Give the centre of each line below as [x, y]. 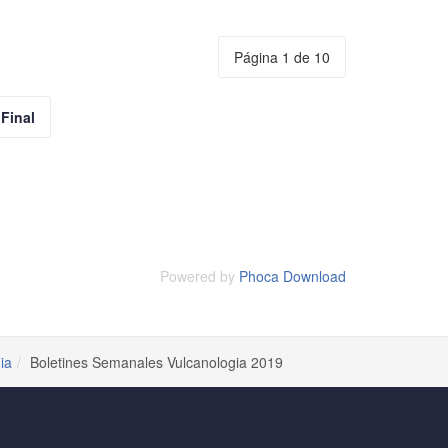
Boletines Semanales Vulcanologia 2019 [156, 362]
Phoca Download [292, 276]
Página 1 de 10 [282, 57]
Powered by [199, 276]
